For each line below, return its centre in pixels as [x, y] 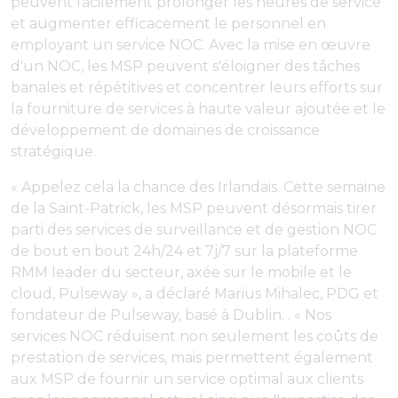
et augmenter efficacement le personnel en [168, 24]
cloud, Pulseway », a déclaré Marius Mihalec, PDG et [195, 294]
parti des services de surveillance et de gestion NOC [194, 230]
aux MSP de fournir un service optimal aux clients [187, 379]
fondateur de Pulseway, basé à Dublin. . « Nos [171, 315]
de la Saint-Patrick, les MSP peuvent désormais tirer [194, 209]
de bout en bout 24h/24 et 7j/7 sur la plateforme [184, 251]
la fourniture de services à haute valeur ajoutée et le [198, 109]
